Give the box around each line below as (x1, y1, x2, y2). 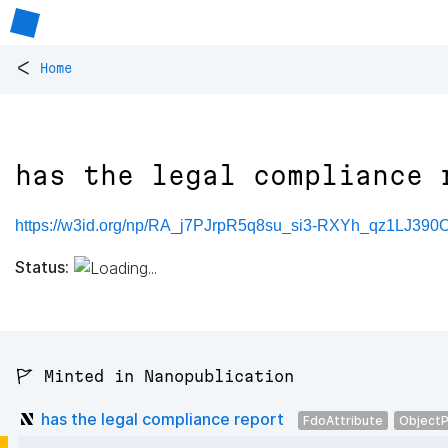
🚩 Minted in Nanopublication (15, 367, 294, 386)
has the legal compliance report (41, 408, 284, 429)
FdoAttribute (303, 412, 383, 428)
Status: (15, 256, 69, 277)
